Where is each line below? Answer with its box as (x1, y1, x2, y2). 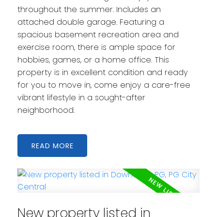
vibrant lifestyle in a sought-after (17, 92, 145, 104)
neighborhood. (17, 105, 75, 116)
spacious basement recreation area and (17, 29, 179, 41)
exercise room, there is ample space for (17, 42, 175, 53)
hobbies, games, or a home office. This (17, 54, 169, 66)
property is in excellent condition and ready (17, 67, 188, 78)
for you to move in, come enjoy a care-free (17, 79, 190, 91)
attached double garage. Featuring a (17, 16, 164, 28)
